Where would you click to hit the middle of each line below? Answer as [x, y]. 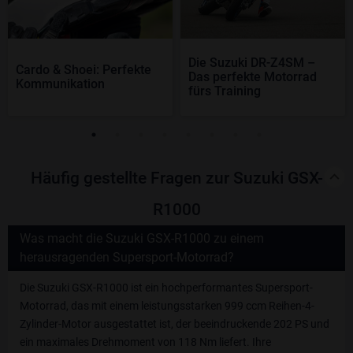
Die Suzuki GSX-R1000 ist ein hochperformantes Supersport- [166, 287]
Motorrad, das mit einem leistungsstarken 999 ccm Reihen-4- [167, 305]
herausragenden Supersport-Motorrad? [127, 257]
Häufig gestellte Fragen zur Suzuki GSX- [176, 178]
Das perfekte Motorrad [253, 76]
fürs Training [225, 91]
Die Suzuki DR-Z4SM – [252, 62]
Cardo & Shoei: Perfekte [84, 69]
